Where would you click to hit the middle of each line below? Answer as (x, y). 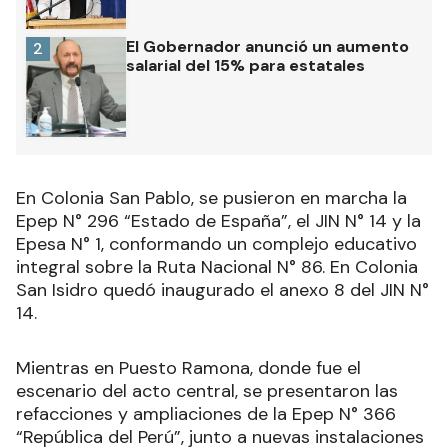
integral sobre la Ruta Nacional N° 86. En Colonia (217, 267)
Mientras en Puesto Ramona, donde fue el (188, 368)
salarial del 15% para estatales (245, 66)
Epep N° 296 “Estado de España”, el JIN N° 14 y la (218, 221)
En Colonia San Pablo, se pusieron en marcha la (211, 198)
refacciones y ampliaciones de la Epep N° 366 (206, 414)
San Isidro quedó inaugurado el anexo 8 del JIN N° (222, 290)
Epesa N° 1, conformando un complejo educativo (216, 244)
